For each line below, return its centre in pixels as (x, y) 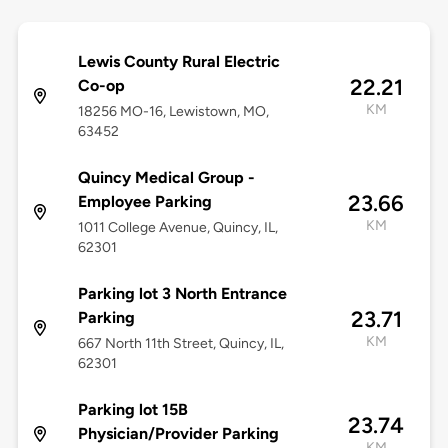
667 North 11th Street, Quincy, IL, (180, 344)
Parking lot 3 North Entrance (182, 294)
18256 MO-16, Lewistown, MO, (173, 112)
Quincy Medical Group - (166, 178)
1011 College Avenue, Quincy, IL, (177, 228)
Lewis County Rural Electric (178, 62)
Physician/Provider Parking (178, 434)
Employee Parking (144, 202)
